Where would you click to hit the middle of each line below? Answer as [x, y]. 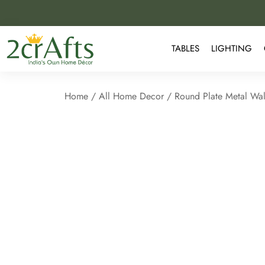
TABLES [186, 49]
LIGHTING [232, 49]
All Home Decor [132, 96]
